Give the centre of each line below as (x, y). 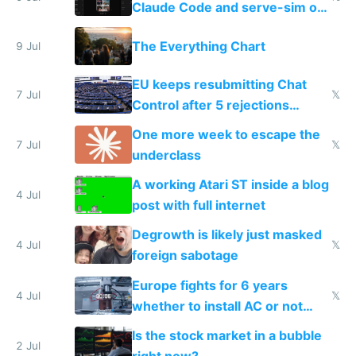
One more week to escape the (226, 134)
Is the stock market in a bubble (226, 335)
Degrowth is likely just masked (226, 235)
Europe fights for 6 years (209, 285)
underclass (166, 155)
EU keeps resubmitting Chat (219, 84)
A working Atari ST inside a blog (230, 185)
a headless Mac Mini (194, 28)
